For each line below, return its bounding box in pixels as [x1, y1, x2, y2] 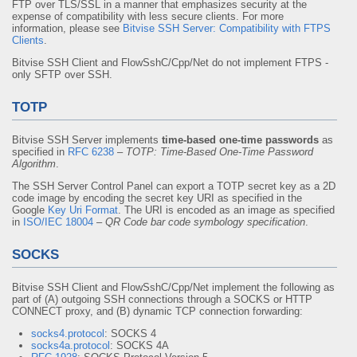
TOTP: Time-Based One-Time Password [126, 146, 313, 158]
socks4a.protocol [31, 339, 110, 351]
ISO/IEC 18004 [23, 216, 93, 228]
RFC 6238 [68, 146, 114, 158]
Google [12, 204, 48, 216]
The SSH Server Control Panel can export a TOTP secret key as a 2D [12, 180, 335, 192]
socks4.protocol [31, 328, 104, 339]
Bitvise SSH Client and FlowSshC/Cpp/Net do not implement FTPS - [12, 57, 328, 69]
